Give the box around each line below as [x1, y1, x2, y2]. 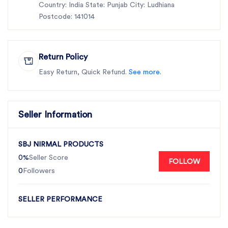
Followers [23, 167, 55, 175]
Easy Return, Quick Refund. [39, 69, 129, 76]
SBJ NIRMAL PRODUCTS [18, 141, 103, 148]
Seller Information [18, 109, 92, 119]
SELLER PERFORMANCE [18, 196, 102, 203]
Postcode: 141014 [39, 13, 95, 20]
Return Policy [39, 53, 88, 61]
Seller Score [29, 154, 68, 161]
